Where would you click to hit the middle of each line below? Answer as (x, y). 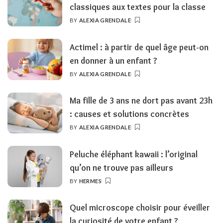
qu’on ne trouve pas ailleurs (121, 167)
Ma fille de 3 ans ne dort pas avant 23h (141, 101)
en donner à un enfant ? (113, 60)
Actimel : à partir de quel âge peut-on (139, 47)
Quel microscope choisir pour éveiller (140, 208)
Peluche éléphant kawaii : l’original (134, 154)
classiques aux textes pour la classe (138, 7)
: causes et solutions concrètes (129, 114)
